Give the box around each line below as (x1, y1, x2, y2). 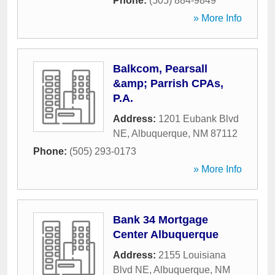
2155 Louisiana (158, 250, 226, 260)
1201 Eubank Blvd (158, 114, 239, 124)
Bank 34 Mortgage (113, 214, 208, 226)
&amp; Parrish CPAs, (113, 77, 223, 90)
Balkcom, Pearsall (113, 63, 207, 75)
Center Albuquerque (113, 228, 219, 241)
